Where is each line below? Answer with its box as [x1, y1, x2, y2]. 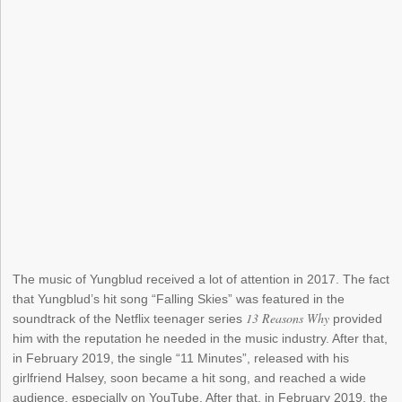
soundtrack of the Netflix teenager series [13, 311, 247, 327]
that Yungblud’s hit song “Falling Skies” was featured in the [13, 292, 345, 307]
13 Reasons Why [246, 310, 330, 328]
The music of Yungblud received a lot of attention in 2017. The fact [13, 272, 390, 287]
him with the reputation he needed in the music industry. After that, [13, 331, 389, 346]
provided [329, 311, 383, 327]
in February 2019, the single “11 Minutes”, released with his [13, 351, 350, 366]
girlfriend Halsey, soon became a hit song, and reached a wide [13, 371, 367, 386]
